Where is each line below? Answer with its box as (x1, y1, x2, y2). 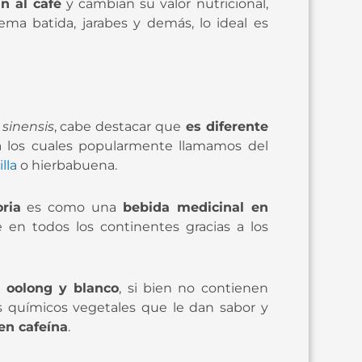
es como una (20, 199, 116, 215)
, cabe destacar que (53, 118, 182, 134)
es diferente (181, 118, 268, 134)
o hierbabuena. (20, 157, 117, 173)
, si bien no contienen (119, 280, 268, 296)
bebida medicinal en (116, 199, 268, 215)
